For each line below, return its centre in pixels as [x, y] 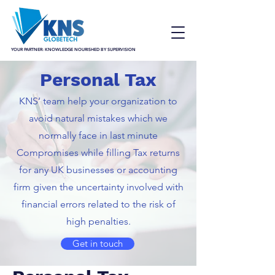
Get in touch [98, 243]
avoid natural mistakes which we [98, 118]
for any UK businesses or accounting [98, 170]
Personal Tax [98, 79]
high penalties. [98, 221]
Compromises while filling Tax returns [98, 153]
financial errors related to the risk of [98, 204]
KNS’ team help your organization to [98, 101]
